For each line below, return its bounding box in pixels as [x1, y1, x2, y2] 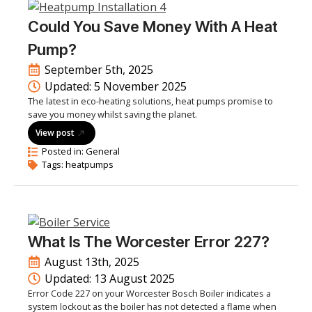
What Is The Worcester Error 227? [28, 233, 270, 251]
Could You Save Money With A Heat [28, 17, 278, 36]
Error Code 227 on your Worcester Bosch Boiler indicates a [28, 287, 271, 299]
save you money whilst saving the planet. [28, 108, 197, 120]
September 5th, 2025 [45, 62, 153, 77]
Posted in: [42, 145, 86, 157]
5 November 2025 [94, 79, 187, 94]
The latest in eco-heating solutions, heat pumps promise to [28, 95, 273, 107]
